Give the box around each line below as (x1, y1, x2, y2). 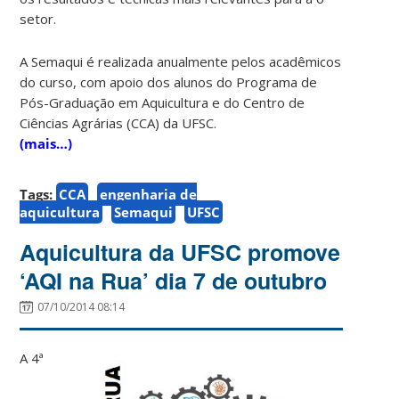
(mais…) (20, 134, 73, 152)
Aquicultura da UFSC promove (20, 235, 341, 268)
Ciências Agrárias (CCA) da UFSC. (20, 113, 221, 132)
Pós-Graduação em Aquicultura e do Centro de (20, 93, 305, 111)
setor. (20, 9, 57, 28)
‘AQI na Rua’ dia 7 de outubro (20, 264, 328, 297)
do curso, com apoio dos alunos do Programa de (20, 72, 318, 91)
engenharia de (100, 184, 198, 203)
